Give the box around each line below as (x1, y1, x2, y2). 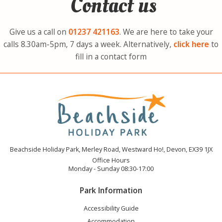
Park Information (80, 184, 142, 196)
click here (173, 38, 209, 50)
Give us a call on (9, 26, 68, 37)
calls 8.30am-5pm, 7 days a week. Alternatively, (3, 38, 173, 50)
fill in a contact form (75, 51, 147, 62)
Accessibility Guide (83, 204, 139, 213)
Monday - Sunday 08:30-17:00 (68, 164, 154, 173)
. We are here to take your (119, 26, 213, 37)
